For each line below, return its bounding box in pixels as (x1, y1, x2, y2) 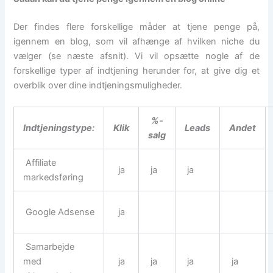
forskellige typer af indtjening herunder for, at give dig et (13, 65, 260, 76)
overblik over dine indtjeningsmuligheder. (13, 79, 183, 91)
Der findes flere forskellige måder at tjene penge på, (13, 21, 260, 32)
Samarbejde (23, 241, 75, 252)
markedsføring (23, 171, 84, 183)
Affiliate (23, 157, 57, 168)
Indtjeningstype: (23, 122, 95, 133)
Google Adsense (23, 206, 95, 218)
